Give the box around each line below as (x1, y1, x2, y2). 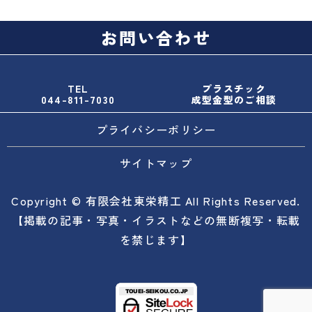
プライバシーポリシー (95, 120, 217, 138)
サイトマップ (120, 154, 192, 171)
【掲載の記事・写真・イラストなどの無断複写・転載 (11, 212, 301, 229)
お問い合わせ (100, 25, 212, 50)
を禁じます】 (120, 231, 192, 249)
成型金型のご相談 (191, 93, 277, 107)
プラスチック (202, 81, 266, 96)
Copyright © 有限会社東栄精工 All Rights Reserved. (11, 192, 301, 210)
